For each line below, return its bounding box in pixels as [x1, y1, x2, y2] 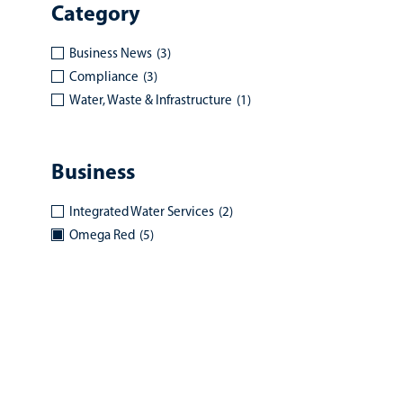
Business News [69, 45, 152, 61]
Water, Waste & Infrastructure [69, 92, 232, 108]
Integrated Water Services [69, 203, 214, 219]
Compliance [69, 68, 139, 85]
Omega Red [69, 227, 135, 243]
